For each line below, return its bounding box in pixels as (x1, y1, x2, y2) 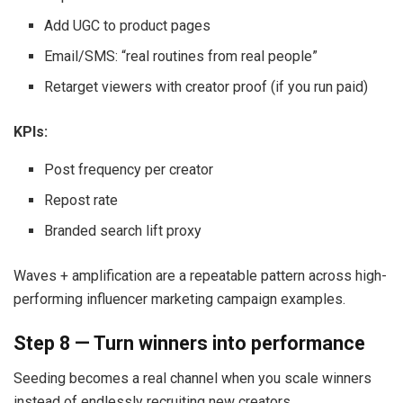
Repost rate (44, 191, 119, 209)
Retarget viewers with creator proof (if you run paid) (44, 77, 369, 95)
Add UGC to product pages (44, 16, 211, 34)
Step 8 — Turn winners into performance (13, 332, 365, 355)
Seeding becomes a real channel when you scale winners (13, 370, 372, 388)
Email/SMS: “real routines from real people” (44, 47, 318, 65)
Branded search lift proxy (44, 221, 202, 239)
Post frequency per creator (44, 160, 214, 178)
